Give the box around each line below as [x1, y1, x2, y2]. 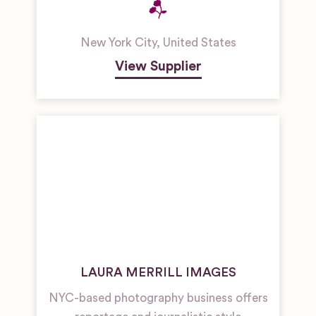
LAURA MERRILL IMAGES [80, 266, 236, 279]
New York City [80, 37, 157, 49]
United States [162, 37, 236, 49]
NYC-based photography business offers [48, 292, 268, 305]
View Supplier [114, 59, 202, 74]
